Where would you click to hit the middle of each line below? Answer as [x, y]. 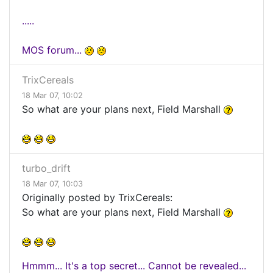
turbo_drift [46, 168]
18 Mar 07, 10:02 [52, 96]
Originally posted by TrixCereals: [97, 198]
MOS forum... [53, 50]
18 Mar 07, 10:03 [52, 184]
